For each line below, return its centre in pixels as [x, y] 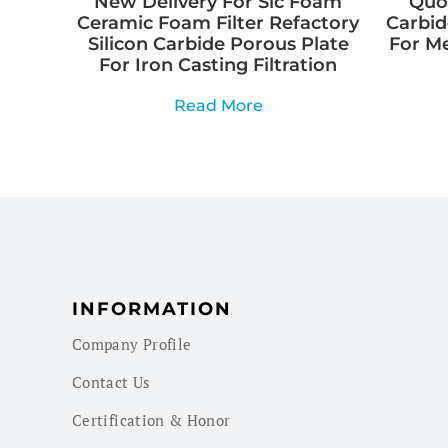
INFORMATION [152, 309]
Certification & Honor [151, 420]
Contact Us [111, 382]
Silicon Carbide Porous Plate [218, 44]
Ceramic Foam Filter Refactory [218, 23]
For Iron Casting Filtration [218, 65]
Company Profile [132, 344]
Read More [218, 106]
